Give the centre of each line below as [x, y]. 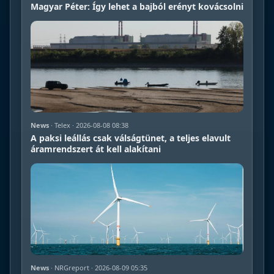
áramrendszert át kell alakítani [96, 149]
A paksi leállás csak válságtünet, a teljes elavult [131, 138]
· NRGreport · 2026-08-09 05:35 [98, 267]
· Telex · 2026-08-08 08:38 [89, 125]
